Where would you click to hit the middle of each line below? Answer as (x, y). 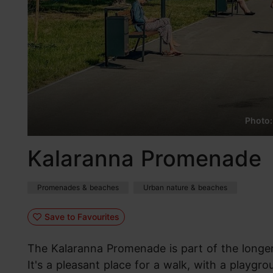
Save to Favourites (82, 216)
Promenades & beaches (78, 188)
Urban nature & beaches (185, 188)
